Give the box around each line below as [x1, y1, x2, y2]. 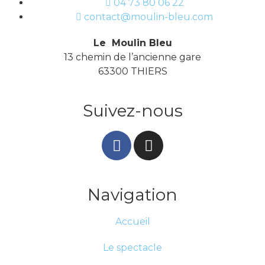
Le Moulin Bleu [93, 37, 172, 49]
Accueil [115, 216, 150, 227]
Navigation [88, 185, 177, 205]
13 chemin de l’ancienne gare [64, 51, 201, 63]
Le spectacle [103, 242, 162, 253]
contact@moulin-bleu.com [84, 11, 213, 22]
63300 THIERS [98, 66, 167, 77]
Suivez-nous [82, 101, 183, 121]
